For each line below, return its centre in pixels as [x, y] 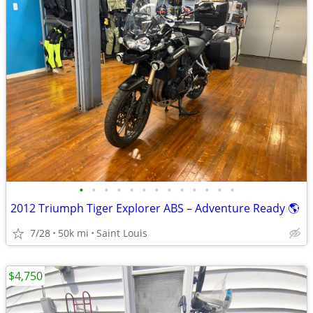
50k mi [73, 233]
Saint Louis [122, 233]
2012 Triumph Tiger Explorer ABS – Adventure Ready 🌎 [155, 208]
